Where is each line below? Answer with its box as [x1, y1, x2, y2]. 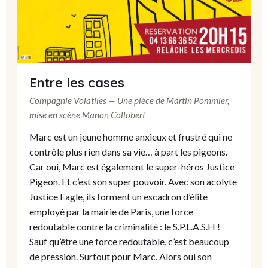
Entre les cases [29, 74, 124, 91]
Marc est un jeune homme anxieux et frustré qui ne [29, 131, 232, 143]
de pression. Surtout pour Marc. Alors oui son [29, 251, 212, 263]
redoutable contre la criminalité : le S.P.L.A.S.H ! [29, 221, 220, 233]
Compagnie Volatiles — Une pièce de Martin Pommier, [29, 95, 229, 106]
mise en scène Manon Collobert [29, 109, 145, 121]
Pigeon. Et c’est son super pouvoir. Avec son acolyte [29, 176, 237, 188]
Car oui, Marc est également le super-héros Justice [29, 161, 234, 173]
